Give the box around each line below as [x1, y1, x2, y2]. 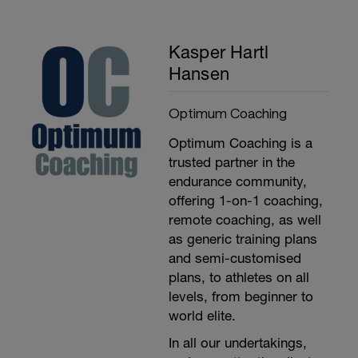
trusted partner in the [168, 154, 295, 170]
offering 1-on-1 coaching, [168, 193, 323, 209]
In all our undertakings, [168, 335, 307, 351]
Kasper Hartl [168, 42, 269, 62]
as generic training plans [168, 231, 317, 247]
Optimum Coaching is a [168, 135, 312, 151]
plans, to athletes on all [168, 269, 309, 285]
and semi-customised [168, 250, 301, 266]
